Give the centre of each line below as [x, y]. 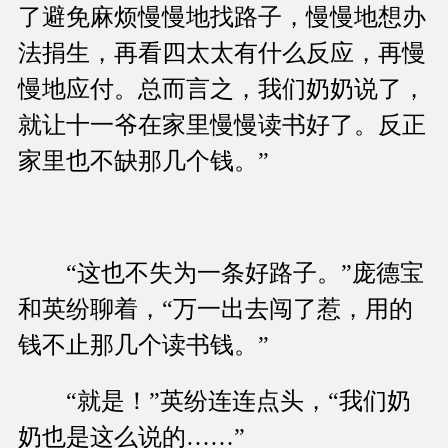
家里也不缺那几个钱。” [143, 161]
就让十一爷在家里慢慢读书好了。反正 [222, 125]
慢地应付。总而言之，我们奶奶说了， [222, 89]
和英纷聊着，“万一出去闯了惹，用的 [215, 309]
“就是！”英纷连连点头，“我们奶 [214, 401]
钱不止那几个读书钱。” [143, 345]
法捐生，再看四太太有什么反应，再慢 [222, 53]
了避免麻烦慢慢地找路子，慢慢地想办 [222, 17]
